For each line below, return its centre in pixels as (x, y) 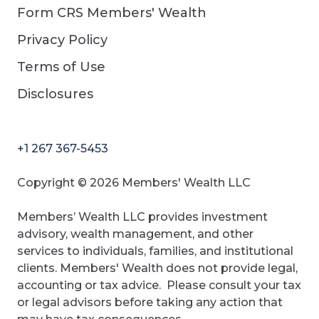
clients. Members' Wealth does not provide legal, (157, 267)
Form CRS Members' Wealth (112, 12)
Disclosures (55, 94)
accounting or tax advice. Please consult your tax (159, 284)
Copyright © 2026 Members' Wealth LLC (134, 182)
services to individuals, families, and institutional (155, 250)
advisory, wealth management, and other (135, 233)
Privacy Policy (62, 40)
